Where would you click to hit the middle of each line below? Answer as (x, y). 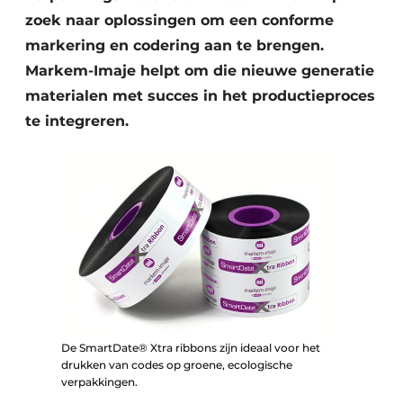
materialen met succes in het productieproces (200, 96)
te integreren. (77, 121)
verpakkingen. (99, 381)
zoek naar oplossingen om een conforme (179, 20)
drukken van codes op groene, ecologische (177, 364)
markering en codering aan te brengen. (175, 45)
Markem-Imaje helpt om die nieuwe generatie (200, 71)
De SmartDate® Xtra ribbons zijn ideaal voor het (191, 347)
